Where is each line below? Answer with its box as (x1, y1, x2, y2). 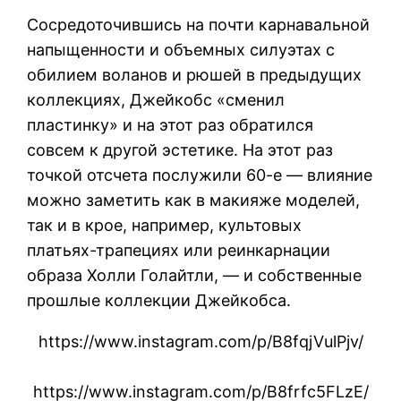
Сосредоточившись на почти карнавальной (27, 14, 371, 34)
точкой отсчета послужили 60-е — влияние (27, 165, 373, 184)
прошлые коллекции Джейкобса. (27, 290, 292, 310)
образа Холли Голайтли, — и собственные (27, 265, 363, 285)
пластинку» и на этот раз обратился (27, 115, 314, 134)
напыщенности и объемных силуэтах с (27, 39, 336, 59)
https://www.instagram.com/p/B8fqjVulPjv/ (38, 331, 363, 351)
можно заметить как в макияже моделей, (27, 190, 361, 209)
